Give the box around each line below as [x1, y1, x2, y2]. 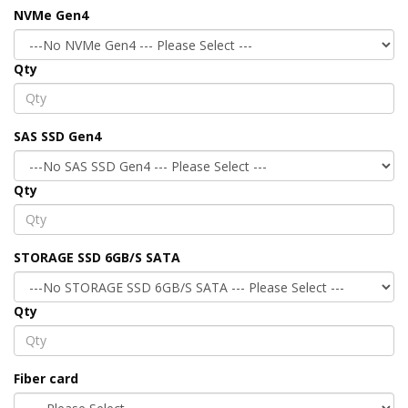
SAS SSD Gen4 [14, 127, 101, 145]
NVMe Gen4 [14, 5, 88, 24]
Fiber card [14, 369, 78, 387]
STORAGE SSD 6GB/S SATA [14, 248, 180, 266]
